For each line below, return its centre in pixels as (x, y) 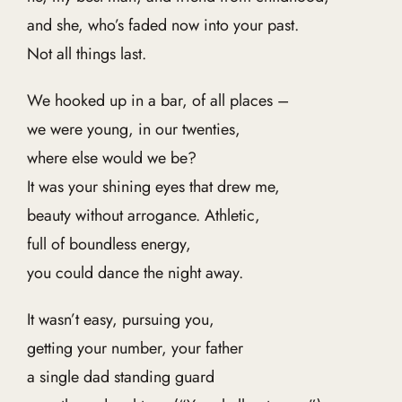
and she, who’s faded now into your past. (162, 25)
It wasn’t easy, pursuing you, (120, 319)
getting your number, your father (135, 348)
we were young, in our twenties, (133, 129)
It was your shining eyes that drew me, (153, 187)
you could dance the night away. (135, 273)
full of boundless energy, (109, 244)
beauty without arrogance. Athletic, (143, 215)
